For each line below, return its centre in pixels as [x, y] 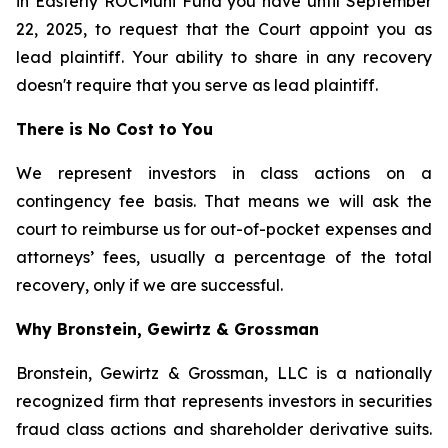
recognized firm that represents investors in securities [224, 401]
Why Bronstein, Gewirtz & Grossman [167, 329]
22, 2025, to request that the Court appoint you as [224, 29]
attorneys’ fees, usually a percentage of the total [224, 257]
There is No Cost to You [114, 129]
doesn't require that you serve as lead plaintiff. [197, 85]
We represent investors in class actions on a [224, 173]
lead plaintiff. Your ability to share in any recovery [224, 57]
